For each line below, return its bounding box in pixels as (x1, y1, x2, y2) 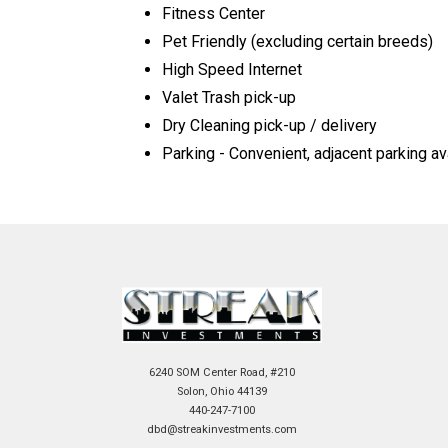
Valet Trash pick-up (162, 88, 296, 108)
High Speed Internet (162, 60, 302, 80)
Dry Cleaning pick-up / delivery (162, 116, 377, 136)
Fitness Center (162, 4, 265, 24)
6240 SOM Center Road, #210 (149, 366, 295, 380)
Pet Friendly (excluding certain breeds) (162, 32, 433, 52)
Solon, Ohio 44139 (177, 385, 267, 399)
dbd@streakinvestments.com (147, 423, 297, 437)
